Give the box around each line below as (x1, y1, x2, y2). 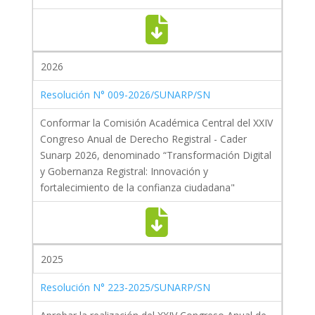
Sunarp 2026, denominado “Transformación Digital (39, 148, 271, 162)
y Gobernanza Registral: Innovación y (39, 165, 208, 179)
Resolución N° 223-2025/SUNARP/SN (39, 281, 210, 295)
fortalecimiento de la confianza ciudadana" (39, 181, 235, 195)
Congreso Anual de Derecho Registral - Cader (39, 132, 247, 146)
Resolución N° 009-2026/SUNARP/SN (39, 88, 210, 102)
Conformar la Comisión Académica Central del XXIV (39, 116, 273, 130)
